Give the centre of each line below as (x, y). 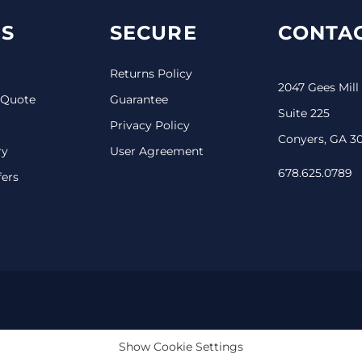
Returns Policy (151, 73)
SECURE (153, 32)
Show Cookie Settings (181, 346)
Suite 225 (304, 113)
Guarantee (139, 99)
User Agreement (156, 151)
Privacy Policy (149, 125)
